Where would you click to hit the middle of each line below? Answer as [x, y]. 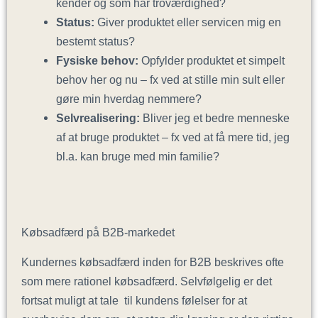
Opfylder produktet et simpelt [212, 61]
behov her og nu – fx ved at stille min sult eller [171, 80]
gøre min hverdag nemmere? [129, 99]
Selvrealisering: [98, 118]
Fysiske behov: [98, 61]
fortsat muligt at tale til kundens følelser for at [134, 301]
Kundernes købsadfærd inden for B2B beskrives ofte [153, 262]
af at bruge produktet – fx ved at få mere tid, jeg [173, 137]
